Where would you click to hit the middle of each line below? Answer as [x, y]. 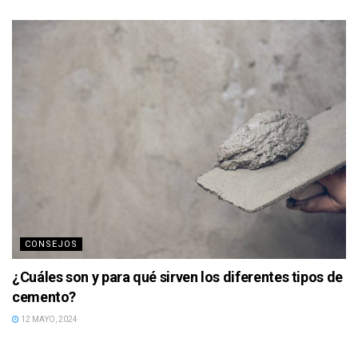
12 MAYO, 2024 [48, 319]
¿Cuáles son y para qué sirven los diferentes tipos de [177, 276]
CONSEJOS [51, 244]
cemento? [44, 296]
